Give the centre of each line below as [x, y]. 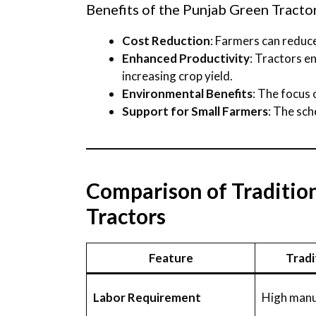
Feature [171, 257]
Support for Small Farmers [195, 111]
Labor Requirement [147, 297]
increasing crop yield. [177, 75]
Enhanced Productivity [186, 58]
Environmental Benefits [187, 93]
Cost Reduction [166, 40]
